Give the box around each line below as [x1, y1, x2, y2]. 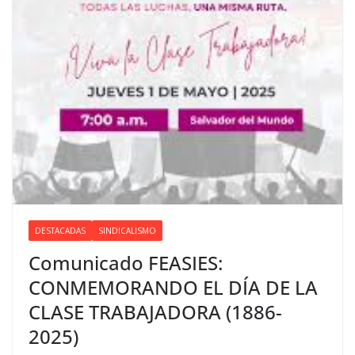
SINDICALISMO [98, 224, 156, 236]
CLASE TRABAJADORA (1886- [29, 298, 282, 325]
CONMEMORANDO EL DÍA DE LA [29, 273, 318, 300]
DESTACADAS [35, 224, 86, 236]
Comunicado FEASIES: [29, 249, 223, 276]
